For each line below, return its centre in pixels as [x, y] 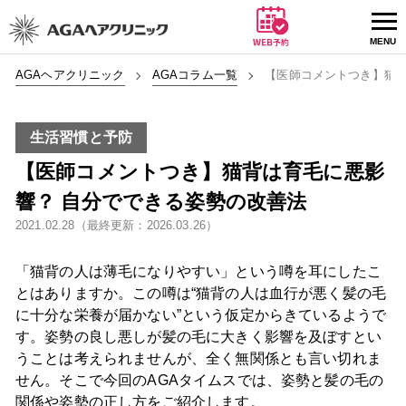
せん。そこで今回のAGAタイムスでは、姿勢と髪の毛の [199, 380]
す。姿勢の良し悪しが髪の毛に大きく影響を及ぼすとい [198, 336]
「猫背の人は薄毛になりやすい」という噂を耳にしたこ [198, 271]
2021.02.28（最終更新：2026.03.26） [116, 225]
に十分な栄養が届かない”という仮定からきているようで [201, 314]
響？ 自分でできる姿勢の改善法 [161, 201]
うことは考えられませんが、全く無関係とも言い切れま [198, 358]
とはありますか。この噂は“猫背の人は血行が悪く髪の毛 [201, 293]
